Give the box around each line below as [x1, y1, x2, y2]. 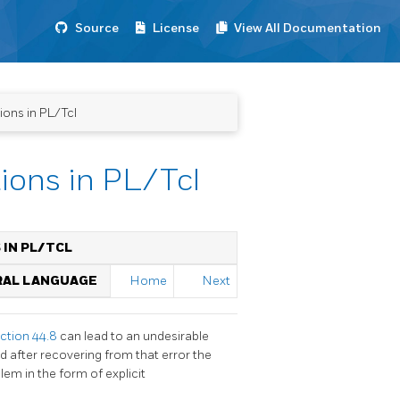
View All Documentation [234, 21, 381, 36]
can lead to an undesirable [60, 328, 209, 344]
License [153, 21, 199, 36]
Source [75, 21, 119, 36]
